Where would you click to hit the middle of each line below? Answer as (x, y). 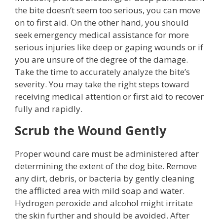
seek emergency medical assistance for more (102, 35)
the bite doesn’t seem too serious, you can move (108, 10)
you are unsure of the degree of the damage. (101, 59)
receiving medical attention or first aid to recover (109, 96)
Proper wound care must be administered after (107, 154)
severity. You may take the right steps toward (102, 84)
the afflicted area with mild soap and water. (100, 191)
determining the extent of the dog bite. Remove (106, 166)
